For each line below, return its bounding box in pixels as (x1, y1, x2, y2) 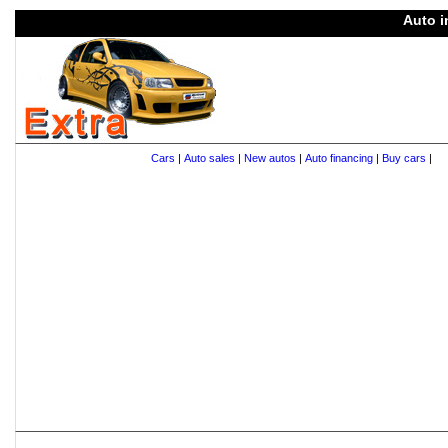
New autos (243, 152, 296, 164)
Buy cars (381, 152, 426, 164)
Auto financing (304, 152, 373, 164)
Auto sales (183, 152, 235, 164)
